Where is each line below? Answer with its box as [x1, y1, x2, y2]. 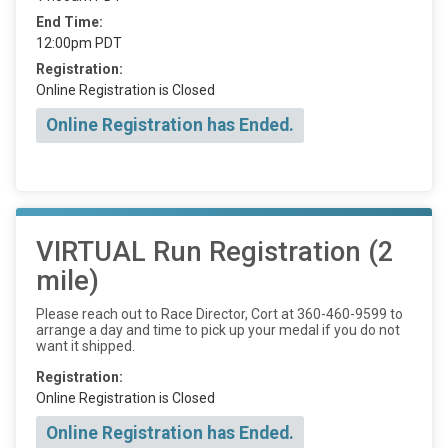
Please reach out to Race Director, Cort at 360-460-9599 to [36, 305, 403, 322]
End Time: [36, 14, 103, 30]
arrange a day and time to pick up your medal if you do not [36, 321, 400, 338]
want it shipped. [36, 337, 135, 354]
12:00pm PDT [36, 35, 122, 51]
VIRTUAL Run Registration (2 [36, 235, 393, 268]
